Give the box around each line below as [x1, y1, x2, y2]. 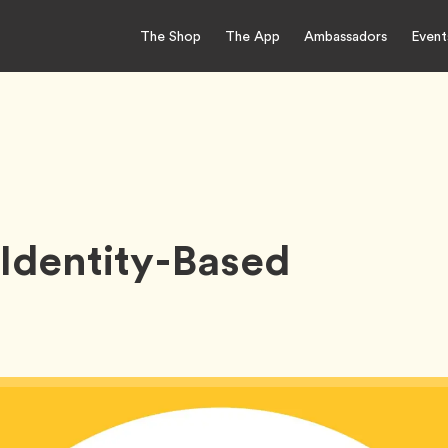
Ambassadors [304, 25, 387, 46]
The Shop [140, 25, 201, 46]
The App [225, 25, 280, 46]
